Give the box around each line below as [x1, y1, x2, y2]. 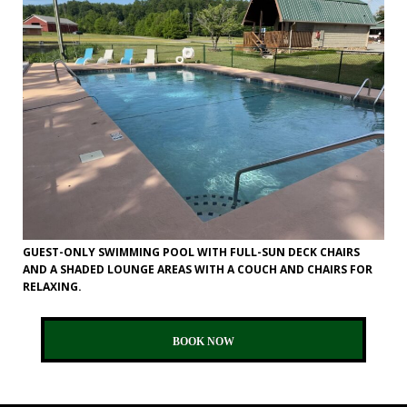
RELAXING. [23, 279, 82, 295]
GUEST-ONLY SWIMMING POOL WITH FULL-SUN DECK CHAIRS [23, 244, 360, 261]
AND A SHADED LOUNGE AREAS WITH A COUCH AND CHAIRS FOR [23, 262, 372, 278]
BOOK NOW [173, 335, 234, 349]
